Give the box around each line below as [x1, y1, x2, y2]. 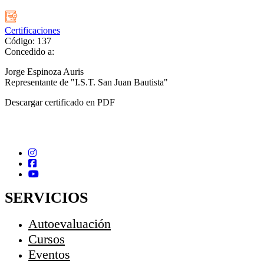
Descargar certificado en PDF [5, 97, 115, 108]
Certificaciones [5, 25, 60, 36]
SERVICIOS [5, 189, 88, 207]
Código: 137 [5, 36, 51, 47]
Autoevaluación [28, 216, 111, 232]
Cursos [28, 232, 65, 247]
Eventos [28, 247, 70, 262]
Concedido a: [5, 47, 54, 57]
